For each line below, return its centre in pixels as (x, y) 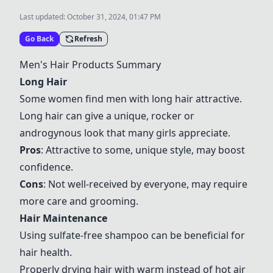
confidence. (46, 167)
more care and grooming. (79, 201)
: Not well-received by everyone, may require (145, 184)
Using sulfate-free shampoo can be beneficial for (132, 235)
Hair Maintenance (63, 218)
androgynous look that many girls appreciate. (125, 133)
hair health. (46, 252)
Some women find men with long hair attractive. (131, 99)
